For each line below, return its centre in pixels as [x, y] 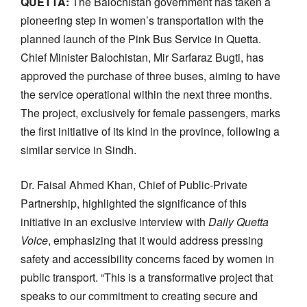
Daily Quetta [238, 221]
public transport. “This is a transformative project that [147, 277]
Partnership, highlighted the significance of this [134, 203]
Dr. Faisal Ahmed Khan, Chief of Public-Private [134, 184]
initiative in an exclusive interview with [114, 221]
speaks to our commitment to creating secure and [139, 295]
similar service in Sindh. [78, 149]
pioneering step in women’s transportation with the [142, 20]
